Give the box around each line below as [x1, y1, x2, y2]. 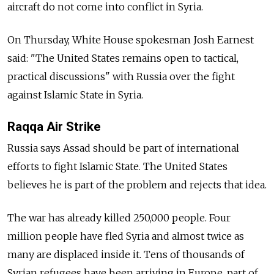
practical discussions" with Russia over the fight [7, 70, 235, 83]
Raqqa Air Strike [7, 119, 101, 134]
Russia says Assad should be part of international [7, 142, 239, 155]
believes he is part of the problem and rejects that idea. [7, 179, 267, 191]
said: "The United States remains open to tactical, [7, 52, 239, 64]
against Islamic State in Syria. [7, 89, 143, 101]
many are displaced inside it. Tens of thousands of [7, 248, 245, 261]
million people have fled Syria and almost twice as [7, 230, 244, 243]
